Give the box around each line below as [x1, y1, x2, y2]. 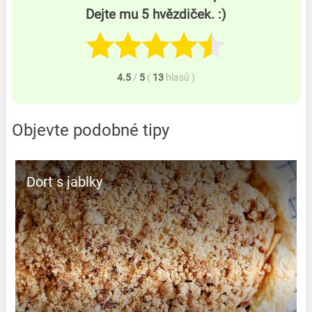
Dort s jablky [26, 173, 102, 190]
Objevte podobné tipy [11, 120, 169, 140]
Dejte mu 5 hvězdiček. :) [85, 7, 226, 23]
